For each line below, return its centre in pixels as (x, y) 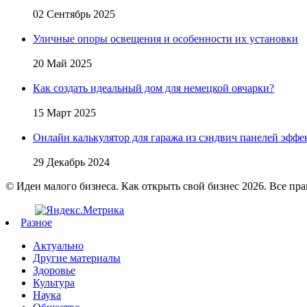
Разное (36, 222)
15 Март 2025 (64, 112)
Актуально (58, 245)
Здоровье (54, 270)
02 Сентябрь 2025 (74, 14)
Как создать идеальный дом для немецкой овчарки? (153, 88)
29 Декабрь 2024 (71, 162)
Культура (54, 282)
